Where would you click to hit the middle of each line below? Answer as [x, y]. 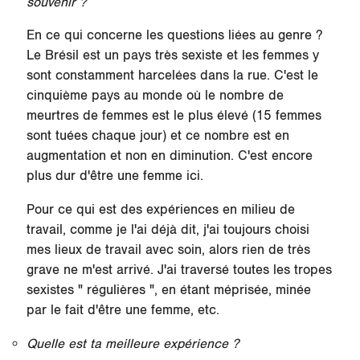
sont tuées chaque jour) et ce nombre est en [157, 136]
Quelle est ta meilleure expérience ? [132, 344]
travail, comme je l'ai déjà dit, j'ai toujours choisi [168, 230]
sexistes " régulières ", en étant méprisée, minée [168, 290]
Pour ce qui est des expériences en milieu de [160, 210]
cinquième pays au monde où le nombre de [155, 96]
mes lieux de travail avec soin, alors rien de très [168, 250]
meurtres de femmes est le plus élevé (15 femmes [174, 116]
